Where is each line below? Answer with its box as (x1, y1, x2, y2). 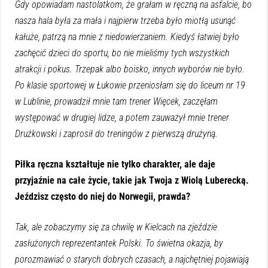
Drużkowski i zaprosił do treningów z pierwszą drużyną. (15, 127, 218, 139)
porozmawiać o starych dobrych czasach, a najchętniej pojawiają (15, 253, 249, 265)
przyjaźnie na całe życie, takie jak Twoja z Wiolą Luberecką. (15, 174, 249, 186)
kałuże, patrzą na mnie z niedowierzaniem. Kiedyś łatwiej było (15, 31, 239, 42)
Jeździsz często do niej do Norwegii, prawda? (15, 190, 190, 202)
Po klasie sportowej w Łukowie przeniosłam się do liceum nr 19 (15, 79, 245, 91)
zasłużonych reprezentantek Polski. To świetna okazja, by (15, 237, 223, 249)
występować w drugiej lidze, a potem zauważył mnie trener (15, 111, 229, 123)
